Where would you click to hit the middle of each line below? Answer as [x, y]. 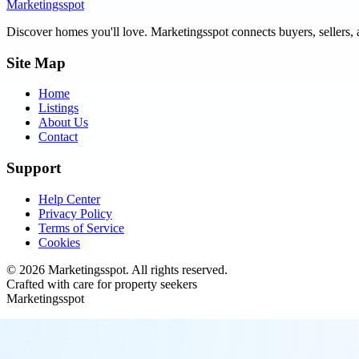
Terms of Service [81, 228]
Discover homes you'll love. [79, 32]
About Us [63, 123]
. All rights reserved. [177, 269]
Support [34, 168]
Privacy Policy [75, 213]
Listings [58, 108]
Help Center [69, 199]
